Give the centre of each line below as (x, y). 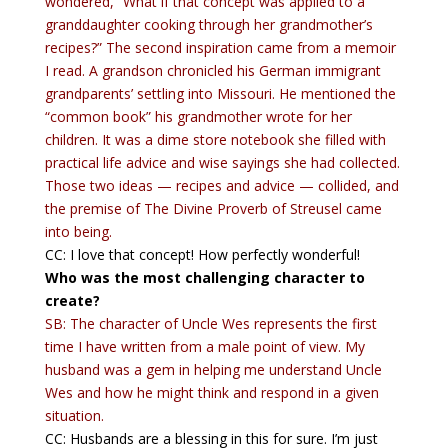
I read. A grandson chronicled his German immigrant (212, 70)
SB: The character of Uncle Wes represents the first (210, 323)
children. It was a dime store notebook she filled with (215, 139)
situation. (76, 415)
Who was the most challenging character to (204, 277)
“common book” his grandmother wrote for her (198, 116)
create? (72, 300)
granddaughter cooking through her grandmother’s (208, 24)
